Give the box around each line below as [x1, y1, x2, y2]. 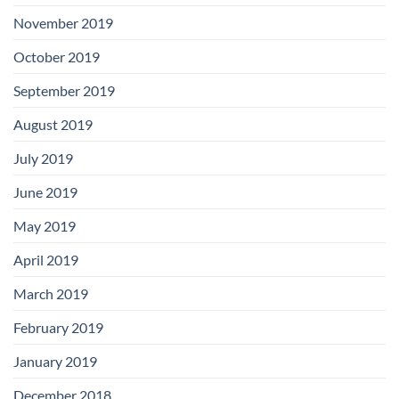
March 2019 [13, 284, 88, 302]
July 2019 [13, 149, 73, 167]
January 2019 [13, 352, 97, 370]
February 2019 [13, 318, 103, 336]
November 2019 [13, 13, 113, 31]
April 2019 [13, 250, 78, 268]
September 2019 [13, 81, 115, 99]
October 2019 [13, 47, 100, 65]
